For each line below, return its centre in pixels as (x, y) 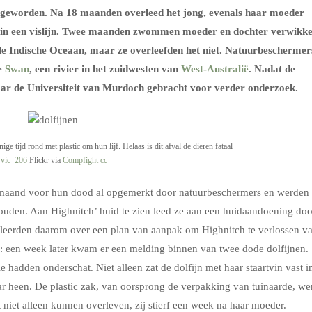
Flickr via (45, 160)
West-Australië (215, 69)
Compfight (80, 160)
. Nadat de (272, 69)
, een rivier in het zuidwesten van (105, 69)
